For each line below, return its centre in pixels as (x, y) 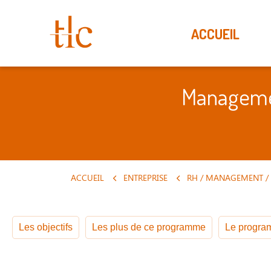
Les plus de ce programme (149, 227)
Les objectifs (46, 227)
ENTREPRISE (144, 178)
